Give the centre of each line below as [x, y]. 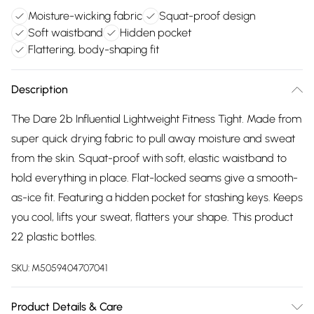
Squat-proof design [207, 16]
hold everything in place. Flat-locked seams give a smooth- [155, 178]
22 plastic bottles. [54, 237]
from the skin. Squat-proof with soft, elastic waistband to [149, 158]
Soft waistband [66, 33]
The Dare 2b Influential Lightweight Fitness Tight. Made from [156, 119]
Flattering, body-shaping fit [94, 49]
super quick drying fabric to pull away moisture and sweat [153, 138]
